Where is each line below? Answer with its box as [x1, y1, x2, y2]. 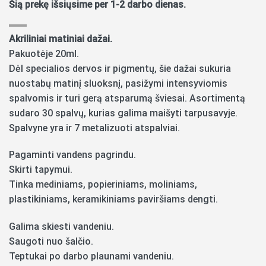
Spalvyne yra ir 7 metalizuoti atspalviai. [9, 122, 180, 134]
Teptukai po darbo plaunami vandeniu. [9, 251, 174, 262]
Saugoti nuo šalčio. [9, 236, 93, 248]
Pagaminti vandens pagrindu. [9, 149, 136, 161]
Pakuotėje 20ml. [9, 47, 79, 59]
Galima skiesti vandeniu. [9, 221, 114, 233]
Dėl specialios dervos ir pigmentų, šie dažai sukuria [9, 62, 231, 74]
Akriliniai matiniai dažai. [9, 33, 112, 45]
